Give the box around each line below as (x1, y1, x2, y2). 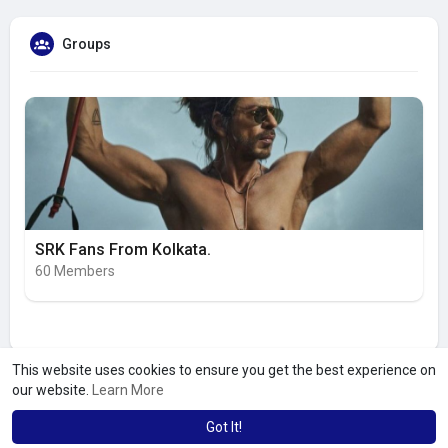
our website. (12, 382, 92, 398)
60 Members (35, 263, 115, 280)
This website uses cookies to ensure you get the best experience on (12, 362, 436, 378)
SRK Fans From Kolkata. (35, 240, 211, 260)
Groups (62, 36, 111, 53)
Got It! (206, 419, 242, 435)
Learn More (92, 382, 164, 398)
